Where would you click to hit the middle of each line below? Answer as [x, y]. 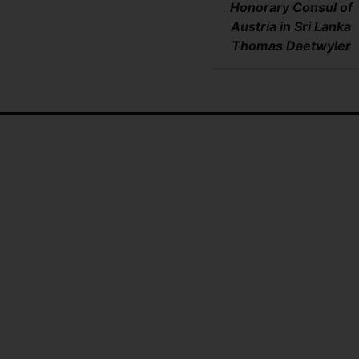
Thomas [258, 46]
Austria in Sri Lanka [291, 26]
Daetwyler [318, 46]
